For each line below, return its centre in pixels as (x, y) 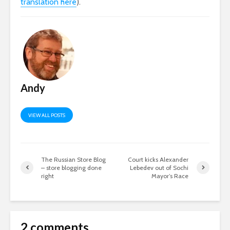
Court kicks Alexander (158, 159)
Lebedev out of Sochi (159, 167)
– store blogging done (71, 167)
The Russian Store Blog (73, 159)
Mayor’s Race (170, 176)
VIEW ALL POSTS (47, 115)
